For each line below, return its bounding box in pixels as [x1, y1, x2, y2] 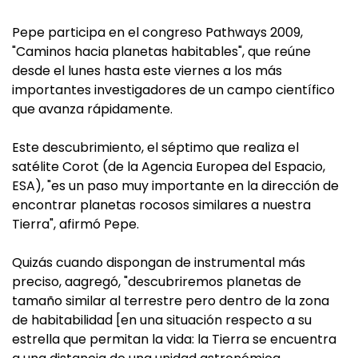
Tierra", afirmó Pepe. [12, 215, 139, 233]
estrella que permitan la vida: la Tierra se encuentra [12, 330, 336, 348]
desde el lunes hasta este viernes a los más [12, 62, 282, 80]
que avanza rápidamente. [12, 100, 173, 118]
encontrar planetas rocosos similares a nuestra [12, 196, 311, 214]
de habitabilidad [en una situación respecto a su [12, 311, 312, 329]
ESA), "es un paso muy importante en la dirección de [12, 177, 339, 195]
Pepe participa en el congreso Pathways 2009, [12, 23, 303, 42]
